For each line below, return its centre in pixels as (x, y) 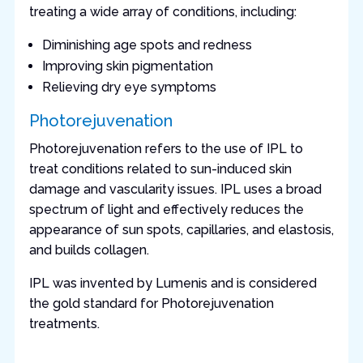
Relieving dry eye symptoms (129, 88)
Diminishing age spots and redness (147, 45)
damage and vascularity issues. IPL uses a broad (175, 190)
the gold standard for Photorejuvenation (151, 304)
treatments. (64, 324)
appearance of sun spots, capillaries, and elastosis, (181, 230)
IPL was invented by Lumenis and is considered (173, 284)
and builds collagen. (89, 250)
